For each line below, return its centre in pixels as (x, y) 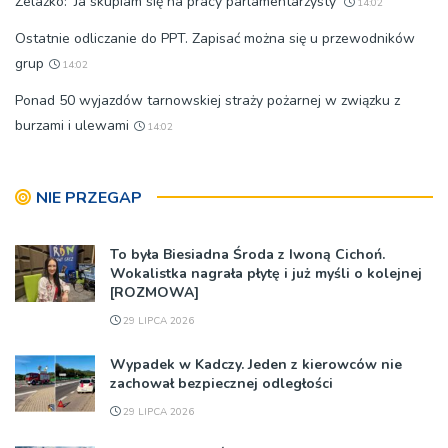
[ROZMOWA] (154, 293)
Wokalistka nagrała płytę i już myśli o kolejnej (266, 274)
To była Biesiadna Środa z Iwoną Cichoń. (247, 255)
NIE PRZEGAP (89, 198)
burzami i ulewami (72, 126)
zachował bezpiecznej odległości (221, 384)
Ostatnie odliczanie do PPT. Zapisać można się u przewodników (215, 39)
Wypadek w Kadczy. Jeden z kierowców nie (256, 365)
